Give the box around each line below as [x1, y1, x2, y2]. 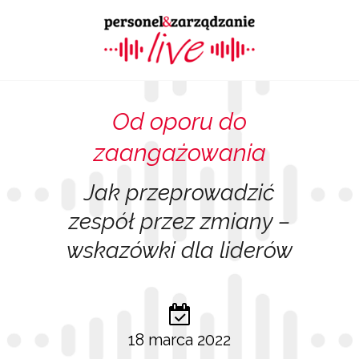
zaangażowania [93, 139, 266, 167]
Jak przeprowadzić [84, 179, 275, 207]
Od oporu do [112, 107, 247, 135]
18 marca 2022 [128, 330, 231, 349]
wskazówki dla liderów [67, 237, 292, 264]
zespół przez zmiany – [69, 208, 290, 236]
